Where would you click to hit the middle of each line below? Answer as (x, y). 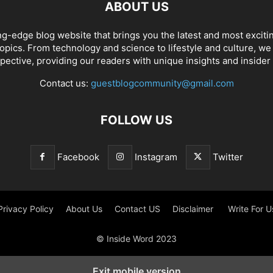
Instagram (156, 157)
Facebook (78, 157)
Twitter (228, 157)
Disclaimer (194, 209)
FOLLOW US (136, 120)
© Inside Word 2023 (136, 239)
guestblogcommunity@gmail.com (162, 83)
